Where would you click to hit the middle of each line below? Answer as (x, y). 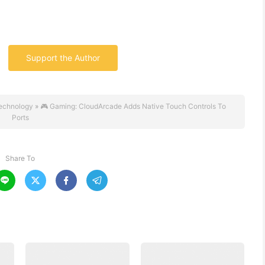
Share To (20, 158)
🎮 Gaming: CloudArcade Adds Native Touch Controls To (133, 106)
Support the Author (63, 58)
